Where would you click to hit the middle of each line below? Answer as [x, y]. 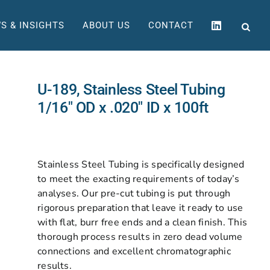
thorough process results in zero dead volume [140, 237]
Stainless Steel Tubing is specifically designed [141, 165]
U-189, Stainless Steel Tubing [131, 89]
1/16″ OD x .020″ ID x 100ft [123, 108]
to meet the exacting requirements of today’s [139, 179]
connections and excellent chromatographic [134, 251]
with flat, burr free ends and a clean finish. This [143, 222]
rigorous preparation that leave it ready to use [140, 208]
